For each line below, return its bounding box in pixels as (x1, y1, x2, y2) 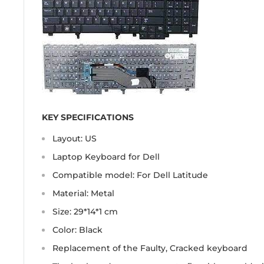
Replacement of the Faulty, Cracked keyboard (52, 242, 247, 253)
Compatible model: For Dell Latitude (52, 169, 208, 180)
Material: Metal (52, 187, 114, 199)
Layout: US (52, 133, 97, 144)
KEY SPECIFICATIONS (42, 111, 134, 123)
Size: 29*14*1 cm (52, 206, 118, 217)
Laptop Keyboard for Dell (52, 151, 160, 162)
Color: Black (52, 224, 103, 235)
